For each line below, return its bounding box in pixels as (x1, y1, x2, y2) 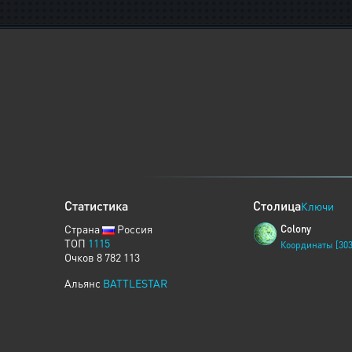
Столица (253, 197, 301, 214)
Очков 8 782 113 (64, 250, 140, 264)
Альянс (64, 276, 103, 290)
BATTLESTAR (103, 276, 167, 290)
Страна (64, 222, 102, 236)
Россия (115, 222, 152, 236)
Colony (280, 222, 311, 235)
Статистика (64, 197, 128, 214)
